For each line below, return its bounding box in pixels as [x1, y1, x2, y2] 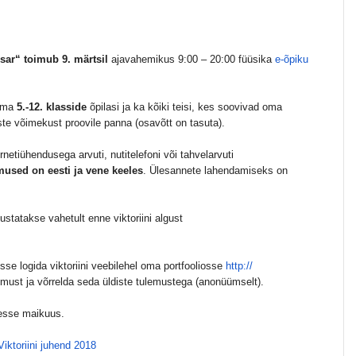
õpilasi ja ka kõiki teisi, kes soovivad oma [87, 101, 282, 113]
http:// [226, 260, 253, 272]
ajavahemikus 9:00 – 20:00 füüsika [108, 53, 275, 65]
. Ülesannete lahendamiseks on [143, 164, 288, 176]
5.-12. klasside [17, 101, 87, 113]
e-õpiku [275, 53, 308, 65]
